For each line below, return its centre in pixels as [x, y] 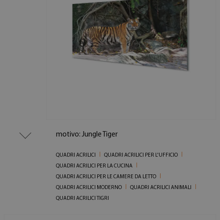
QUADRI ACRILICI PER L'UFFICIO [141, 155]
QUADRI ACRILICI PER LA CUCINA [95, 166]
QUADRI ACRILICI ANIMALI [161, 188]
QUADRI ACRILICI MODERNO [89, 188]
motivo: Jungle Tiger [87, 135]
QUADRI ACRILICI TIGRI [83, 198]
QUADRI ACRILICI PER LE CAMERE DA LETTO [106, 177]
